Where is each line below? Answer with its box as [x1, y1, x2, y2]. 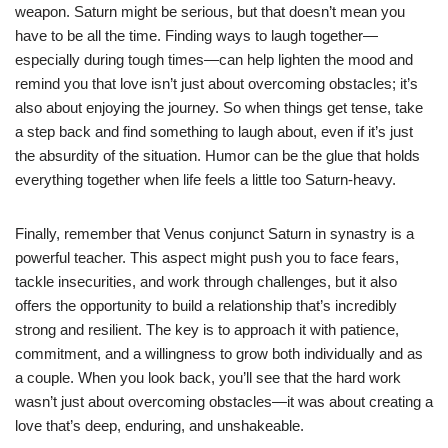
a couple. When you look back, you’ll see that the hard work [15, 368, 401, 386]
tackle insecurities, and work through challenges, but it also [15, 272, 397, 290]
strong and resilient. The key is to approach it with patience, [15, 320, 399, 338]
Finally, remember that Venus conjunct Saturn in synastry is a [15, 224, 414, 242]
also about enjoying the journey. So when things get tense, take [15, 98, 423, 116]
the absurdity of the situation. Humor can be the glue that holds [15, 146, 420, 164]
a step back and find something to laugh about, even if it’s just [15, 122, 413, 140]
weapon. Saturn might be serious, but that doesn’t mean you [15, 2, 405, 20]
